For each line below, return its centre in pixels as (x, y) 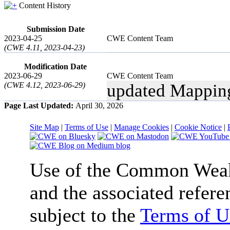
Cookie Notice (198, 127)
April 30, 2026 (99, 105)
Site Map (44, 127)
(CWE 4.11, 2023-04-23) (44, 47)
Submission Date (55, 29)
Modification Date (55, 66)
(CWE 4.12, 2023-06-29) (45, 85)
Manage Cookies (141, 127)
